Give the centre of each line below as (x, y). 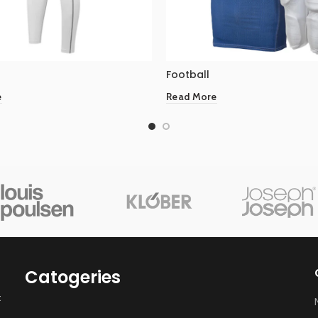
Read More (192, 97)
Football (188, 75)
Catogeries (73, 278)
